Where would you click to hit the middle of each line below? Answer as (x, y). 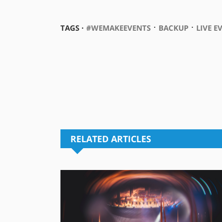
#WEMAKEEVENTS (118, 28)
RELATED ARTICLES (111, 139)
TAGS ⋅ (72, 28)
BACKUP (173, 28)
